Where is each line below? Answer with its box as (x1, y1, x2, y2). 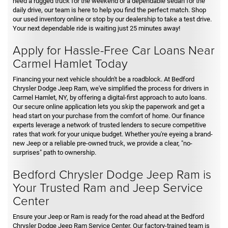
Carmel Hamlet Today (13, 54, 128, 71)
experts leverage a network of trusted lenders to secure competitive (13, 121, 206, 129)
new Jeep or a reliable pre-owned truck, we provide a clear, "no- (13, 139, 192, 147)
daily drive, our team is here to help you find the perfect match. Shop (13, 6, 206, 14)
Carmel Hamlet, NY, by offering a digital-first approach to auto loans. (13, 93, 207, 101)
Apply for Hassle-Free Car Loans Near (13, 41, 215, 58)
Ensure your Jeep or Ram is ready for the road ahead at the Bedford (13, 212, 204, 220)
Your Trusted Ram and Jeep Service (13, 178, 203, 195)
